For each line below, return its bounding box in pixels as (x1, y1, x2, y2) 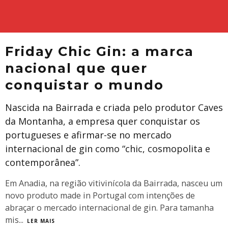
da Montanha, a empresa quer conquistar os (5, 115, 200, 127)
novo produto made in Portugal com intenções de (5, 190, 195, 201)
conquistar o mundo (5, 77, 164, 93)
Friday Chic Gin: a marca (5, 43, 194, 59)
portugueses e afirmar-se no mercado (5, 129, 172, 141)
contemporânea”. (5, 156, 80, 168)
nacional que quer (5, 60, 148, 76)
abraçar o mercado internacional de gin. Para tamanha (5, 202, 214, 213)
